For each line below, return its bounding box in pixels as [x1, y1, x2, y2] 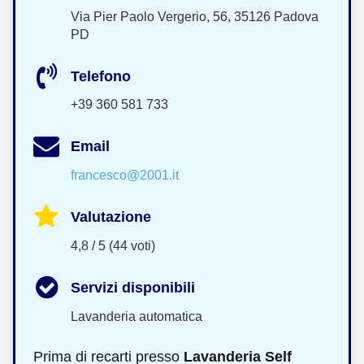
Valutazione [71, 209, 151, 226]
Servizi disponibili [71, 279, 195, 296]
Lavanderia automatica [71, 309, 202, 323]
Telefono [71, 67, 131, 84]
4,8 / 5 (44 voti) [71, 238, 155, 253]
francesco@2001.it [71, 168, 179, 183]
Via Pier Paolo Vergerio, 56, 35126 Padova [71, 9, 318, 24]
